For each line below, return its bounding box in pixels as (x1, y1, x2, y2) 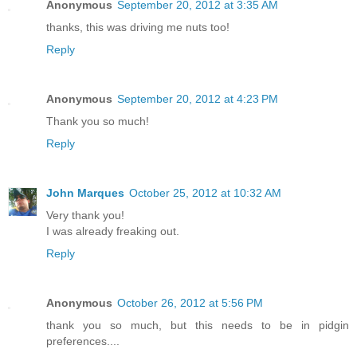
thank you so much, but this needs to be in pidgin (46, 319, 349, 332)
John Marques (46, 186, 124, 200)
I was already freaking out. (46, 225, 179, 238)
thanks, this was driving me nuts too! (46, 21, 229, 34)
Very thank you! (46, 209, 124, 222)
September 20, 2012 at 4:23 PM (117, 92, 278, 106)
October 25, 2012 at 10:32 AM (129, 186, 281, 200)
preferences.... (46, 335, 120, 348)
